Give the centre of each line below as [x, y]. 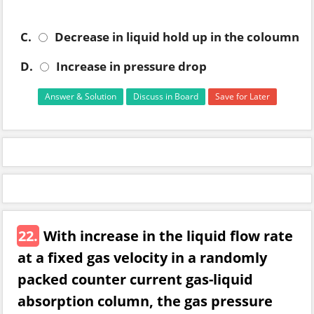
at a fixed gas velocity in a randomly [142, 258]
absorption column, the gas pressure [145, 301]
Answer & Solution [80, 96]
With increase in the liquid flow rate [168, 236]
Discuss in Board [165, 96]
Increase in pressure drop [131, 66]
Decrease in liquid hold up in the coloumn [177, 37]
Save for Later [242, 96]
